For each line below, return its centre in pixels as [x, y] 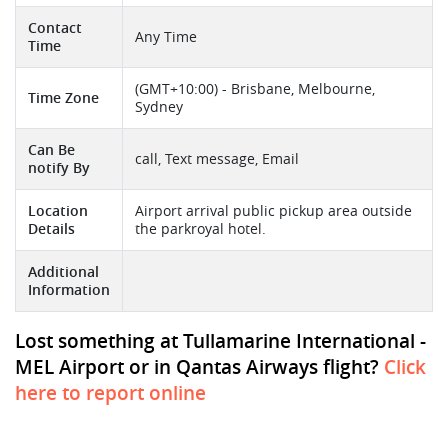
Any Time [166, 37]
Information [69, 290]
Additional [63, 272]
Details [51, 229]
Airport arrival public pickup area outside [273, 211]
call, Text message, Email [217, 159]
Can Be [51, 150]
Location [58, 211]
